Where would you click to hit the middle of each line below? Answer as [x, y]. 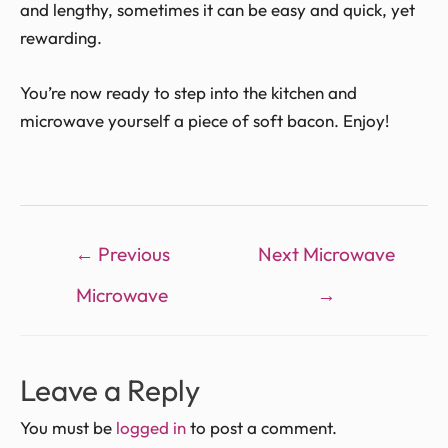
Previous [131, 253]
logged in [151, 428]
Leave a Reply [110, 390]
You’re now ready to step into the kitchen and [188, 93]
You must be [68, 428]
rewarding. [61, 38]
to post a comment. [261, 428]
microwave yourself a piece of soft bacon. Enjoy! [204, 121]
